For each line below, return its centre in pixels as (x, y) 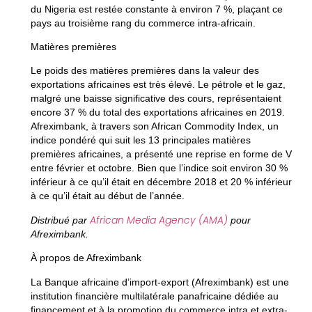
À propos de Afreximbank (86, 258)
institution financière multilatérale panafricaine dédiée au (154, 296)
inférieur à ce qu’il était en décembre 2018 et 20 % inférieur (161, 182)
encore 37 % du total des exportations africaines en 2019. (157, 112)
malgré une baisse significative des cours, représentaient (156, 99)
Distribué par (60, 220)
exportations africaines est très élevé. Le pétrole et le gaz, (158, 85)
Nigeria (60, 9)
